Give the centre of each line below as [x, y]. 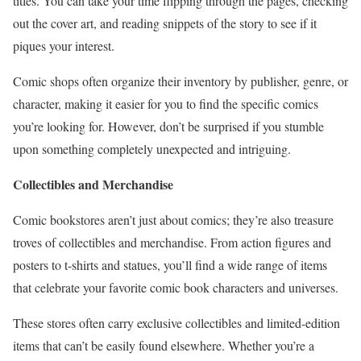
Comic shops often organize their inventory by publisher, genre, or [180, 81]
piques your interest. [64, 45]
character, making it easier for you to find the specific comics [166, 103]
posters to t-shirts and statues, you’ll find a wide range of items [170, 264]
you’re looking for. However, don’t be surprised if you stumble [168, 126]
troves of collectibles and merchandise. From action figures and [172, 242]
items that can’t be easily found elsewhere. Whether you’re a [164, 345]
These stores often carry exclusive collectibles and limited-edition [176, 322]
